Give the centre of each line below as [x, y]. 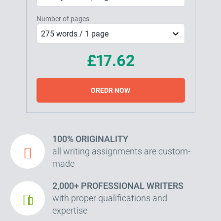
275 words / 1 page [74, 34]
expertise [70, 210]
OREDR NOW [110, 90]
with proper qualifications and [110, 198]
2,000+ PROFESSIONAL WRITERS [118, 186]
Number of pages [63, 19]
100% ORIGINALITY [90, 139]
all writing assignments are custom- [121, 151]
